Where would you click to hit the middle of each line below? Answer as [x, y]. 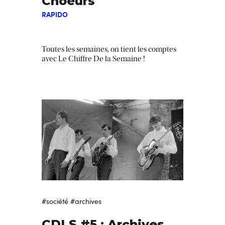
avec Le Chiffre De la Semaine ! [93, 59]
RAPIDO [55, 14]
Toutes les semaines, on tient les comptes [109, 49]
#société [55, 201]
